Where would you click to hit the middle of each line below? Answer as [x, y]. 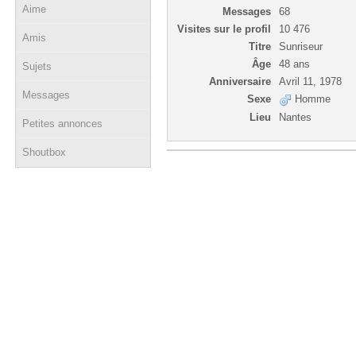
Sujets [37, 66]
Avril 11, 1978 [310, 81]
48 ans [294, 64]
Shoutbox [44, 152]
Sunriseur [301, 46]
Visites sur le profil [224, 29]
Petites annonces [62, 124]
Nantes [295, 117]
